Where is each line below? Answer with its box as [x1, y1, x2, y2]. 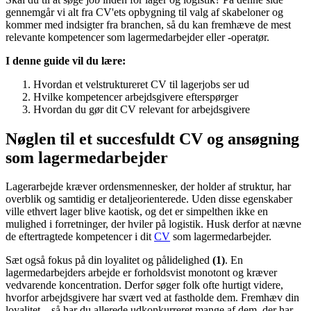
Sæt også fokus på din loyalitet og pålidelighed [6, 254, 212, 267]
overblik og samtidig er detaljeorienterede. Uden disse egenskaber [6, 193, 292, 205]
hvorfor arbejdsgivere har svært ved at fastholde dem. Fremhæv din [6, 292, 299, 304]
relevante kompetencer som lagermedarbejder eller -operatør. [6, 31, 269, 43]
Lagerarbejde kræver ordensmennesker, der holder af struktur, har [6, 180, 291, 193]
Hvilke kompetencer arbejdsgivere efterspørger [33, 90, 238, 103]
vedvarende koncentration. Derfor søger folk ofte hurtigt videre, [6, 279, 283, 292]
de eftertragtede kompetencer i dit [6, 230, 154, 243]
